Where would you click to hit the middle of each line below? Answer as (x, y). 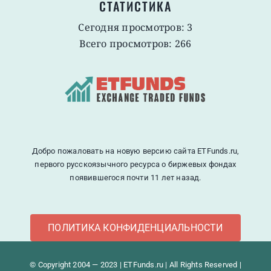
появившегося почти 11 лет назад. (135, 177)
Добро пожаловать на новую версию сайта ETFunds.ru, (135, 151)
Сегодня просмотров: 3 (135, 28)
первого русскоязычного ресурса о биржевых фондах (135, 164)
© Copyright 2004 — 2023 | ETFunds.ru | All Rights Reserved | (135, 264)
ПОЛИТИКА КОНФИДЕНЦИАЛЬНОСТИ (135, 227)
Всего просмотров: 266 (135, 44)
